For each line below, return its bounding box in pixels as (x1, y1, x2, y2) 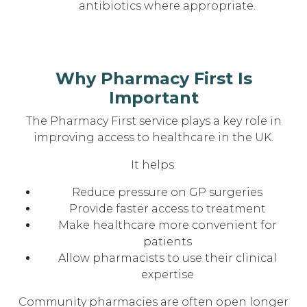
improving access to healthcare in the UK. (34, 131, 273, 144)
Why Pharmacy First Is (55, 69, 252, 88)
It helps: (131, 158, 176, 171)
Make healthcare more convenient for (58, 219, 277, 232)
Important (108, 88, 199, 108)
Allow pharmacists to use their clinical (58, 251, 277, 265)
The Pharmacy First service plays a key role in (25, 114, 282, 127)
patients (143, 235, 192, 248)
